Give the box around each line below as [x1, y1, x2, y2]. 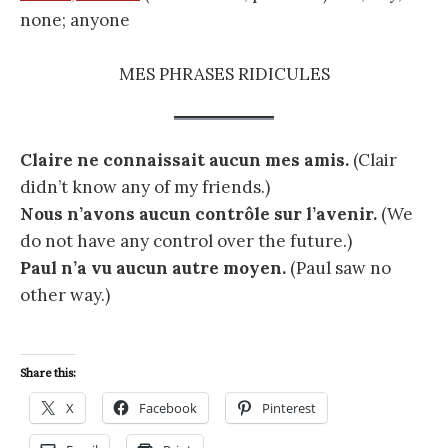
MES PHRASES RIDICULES [118, 63, 330, 86]
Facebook [139, 398, 197, 417]
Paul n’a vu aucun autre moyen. [20, 256, 286, 279]
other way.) [20, 283, 110, 306]
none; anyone [20, 9, 130, 32]
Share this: [20, 365, 76, 381]
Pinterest [262, 398, 316, 417]
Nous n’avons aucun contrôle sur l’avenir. [20, 202, 381, 225]
